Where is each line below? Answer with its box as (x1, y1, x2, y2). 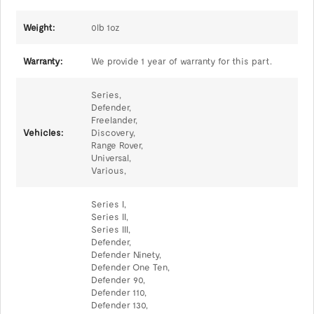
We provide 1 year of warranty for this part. (90, 55, 272, 67)
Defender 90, (90, 274, 145, 285)
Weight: (22, 22, 55, 33)
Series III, (90, 224, 130, 235)
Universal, (90, 152, 131, 163)
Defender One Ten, (90, 261, 170, 273)
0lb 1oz (90, 22, 120, 33)
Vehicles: (22, 127, 63, 138)
